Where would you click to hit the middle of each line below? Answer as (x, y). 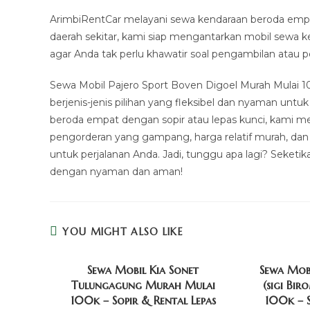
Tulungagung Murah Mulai (143, 285)
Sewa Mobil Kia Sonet (143, 270)
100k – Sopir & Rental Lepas (143, 300)
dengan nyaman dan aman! (116, 172)
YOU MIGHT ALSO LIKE (123, 232)
